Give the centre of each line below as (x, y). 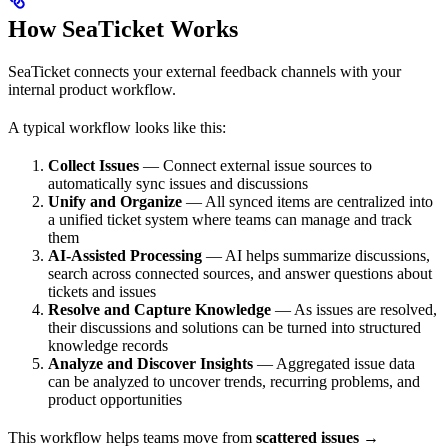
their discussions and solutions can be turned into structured (234, 327)
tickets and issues (102, 291)
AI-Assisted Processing (125, 255)
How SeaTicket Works (123, 28)
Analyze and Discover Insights (150, 363)
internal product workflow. (92, 89)
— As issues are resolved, (354, 309)
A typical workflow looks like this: (117, 127)
